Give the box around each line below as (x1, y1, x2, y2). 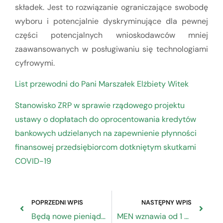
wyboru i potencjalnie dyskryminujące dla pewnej (15, 15, 208, 26)
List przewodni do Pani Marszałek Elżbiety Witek (15, 79, 189, 90)
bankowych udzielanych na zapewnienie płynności (15, 127, 197, 138)
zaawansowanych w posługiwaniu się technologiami (15, 43, 208, 54)
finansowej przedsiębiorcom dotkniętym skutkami (15, 141, 196, 152)
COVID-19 (15, 155, 51, 166)
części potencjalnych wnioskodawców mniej (15, 29, 208, 40)
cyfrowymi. (15, 57, 55, 68)
